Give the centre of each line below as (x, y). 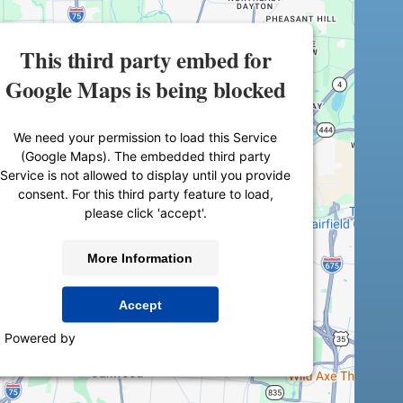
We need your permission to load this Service (146, 137)
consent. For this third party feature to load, (145, 193)
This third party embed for (146, 59)
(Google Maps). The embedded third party (145, 156)
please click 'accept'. (145, 212)
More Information (140, 258)
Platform (146, 356)
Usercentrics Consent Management (183, 337)
